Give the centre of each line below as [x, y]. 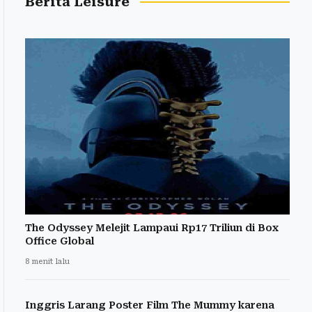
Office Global [60, 241]
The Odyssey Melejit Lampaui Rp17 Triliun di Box [152, 228]
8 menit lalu [47, 262]
